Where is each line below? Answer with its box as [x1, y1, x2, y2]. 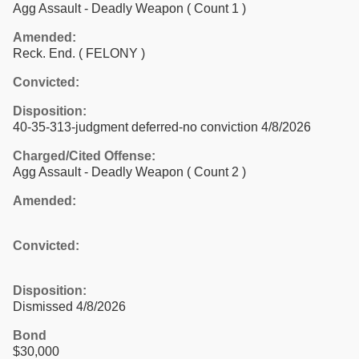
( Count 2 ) [187, 164, 246, 179]
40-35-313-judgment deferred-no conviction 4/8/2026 [13, 119, 311, 134]
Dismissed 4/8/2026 [13, 299, 126, 313]
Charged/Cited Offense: [13, 148, 155, 163]
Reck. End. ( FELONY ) [13, 46, 145, 60]
